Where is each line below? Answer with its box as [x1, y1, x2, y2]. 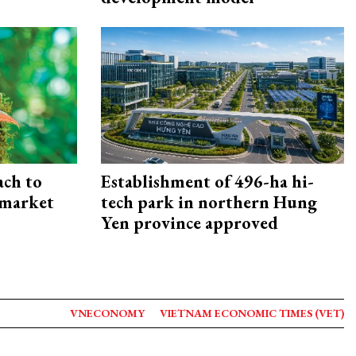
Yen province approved [101, 211, 278, 234]
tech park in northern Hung [101, 190, 317, 214]
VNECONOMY [70, 305, 145, 320]
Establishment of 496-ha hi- [101, 169, 314, 193]
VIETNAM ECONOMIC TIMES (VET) [160, 305, 344, 320]
